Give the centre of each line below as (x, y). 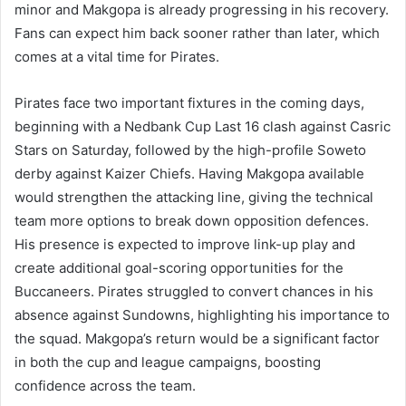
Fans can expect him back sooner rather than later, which (197, 34)
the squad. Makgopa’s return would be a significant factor (197, 339)
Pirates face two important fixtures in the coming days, (189, 103)
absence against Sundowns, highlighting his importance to (202, 315)
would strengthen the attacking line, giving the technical (194, 198)
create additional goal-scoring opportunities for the (179, 268)
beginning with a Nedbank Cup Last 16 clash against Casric (203, 127)
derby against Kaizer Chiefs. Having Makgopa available (189, 174)
